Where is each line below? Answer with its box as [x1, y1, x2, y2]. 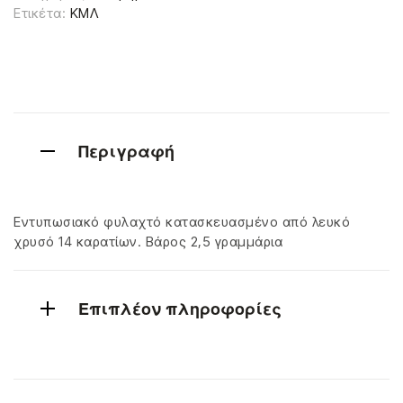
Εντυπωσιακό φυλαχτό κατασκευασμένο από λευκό [13, 212, 350, 230]
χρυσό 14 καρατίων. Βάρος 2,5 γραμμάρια [13, 232, 282, 250]
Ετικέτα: [13, 4, 70, 22]
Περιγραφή [78, 139, 175, 163]
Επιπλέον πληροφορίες [78, 297, 282, 321]
